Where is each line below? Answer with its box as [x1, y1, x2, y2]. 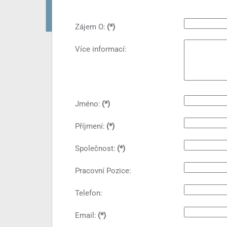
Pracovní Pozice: [75, 166, 131, 175]
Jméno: [75, 99, 100, 108]
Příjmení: [75, 122, 105, 131]
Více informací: [75, 45, 127, 54]
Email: [75, 211, 96, 220]
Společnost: [75, 144, 116, 153]
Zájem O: [75, 22, 105, 31]
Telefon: [75, 188, 102, 198]
